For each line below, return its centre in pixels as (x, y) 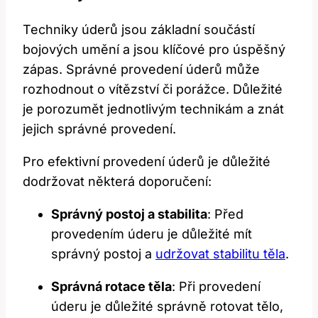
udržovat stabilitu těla (220, 253)
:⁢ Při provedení (216, 286)
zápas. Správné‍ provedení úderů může (141, 69)
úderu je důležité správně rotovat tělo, (167, 306)
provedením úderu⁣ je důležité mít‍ (152, 234)
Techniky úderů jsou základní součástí (139, 29)
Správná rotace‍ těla (111, 286)
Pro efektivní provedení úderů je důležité (147, 161)
